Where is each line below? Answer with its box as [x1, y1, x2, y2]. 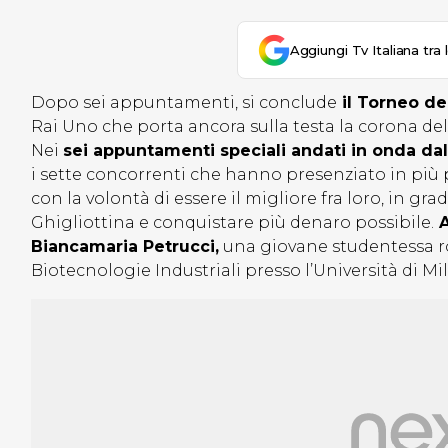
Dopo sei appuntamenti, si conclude [31, 93, 337, 113]
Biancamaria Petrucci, [31, 237, 219, 257]
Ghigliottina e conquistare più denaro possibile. [31, 213, 434, 233]
